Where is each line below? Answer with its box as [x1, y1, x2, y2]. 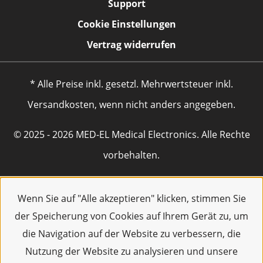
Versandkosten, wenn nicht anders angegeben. [28, 98, 235, 111]
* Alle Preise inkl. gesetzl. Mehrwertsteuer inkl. [30, 77, 233, 90]
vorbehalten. [103, 149, 160, 161]
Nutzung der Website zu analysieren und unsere [25, 245, 238, 258]
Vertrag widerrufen [87, 38, 176, 51]
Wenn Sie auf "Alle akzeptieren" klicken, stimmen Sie [17, 192, 246, 205]
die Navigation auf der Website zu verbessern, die [22, 227, 241, 240]
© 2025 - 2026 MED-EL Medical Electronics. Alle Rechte [13, 128, 250, 141]
